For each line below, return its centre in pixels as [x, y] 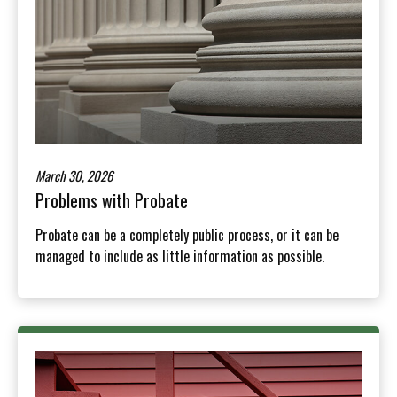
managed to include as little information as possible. [180, 256]
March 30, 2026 [74, 175]
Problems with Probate [112, 200]
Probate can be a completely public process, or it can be [187, 234]
